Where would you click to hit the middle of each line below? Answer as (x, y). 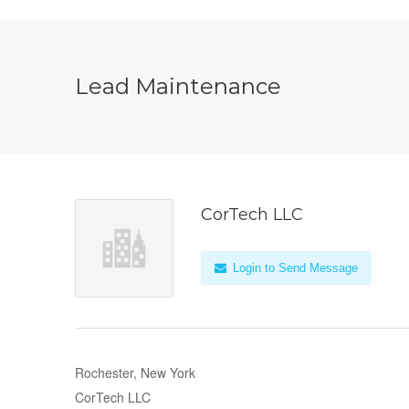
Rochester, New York (135, 372)
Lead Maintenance (178, 86)
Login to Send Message (294, 268)
